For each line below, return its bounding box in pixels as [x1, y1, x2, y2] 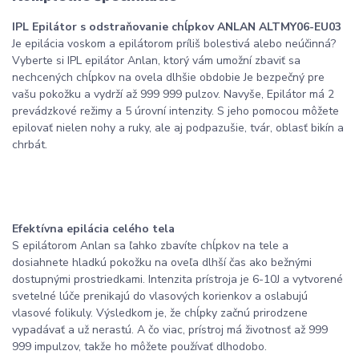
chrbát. [12, 137, 47, 153]
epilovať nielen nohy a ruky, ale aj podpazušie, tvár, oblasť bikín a [12, 120, 344, 136]
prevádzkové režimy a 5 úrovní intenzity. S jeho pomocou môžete [12, 103, 339, 119]
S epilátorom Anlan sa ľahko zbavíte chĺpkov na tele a [12, 238, 288, 254]
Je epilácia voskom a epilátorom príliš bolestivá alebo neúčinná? [12, 36, 336, 52]
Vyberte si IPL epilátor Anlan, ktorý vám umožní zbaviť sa [12, 53, 301, 69]
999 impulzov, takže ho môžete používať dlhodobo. [12, 339, 267, 355]
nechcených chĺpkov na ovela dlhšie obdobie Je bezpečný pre [12, 70, 325, 86]
